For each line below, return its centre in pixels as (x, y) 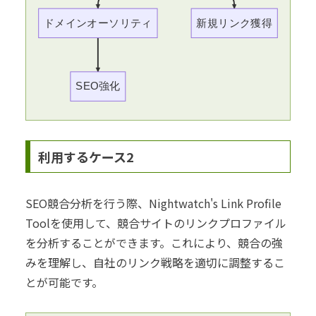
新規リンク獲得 (235, 23)
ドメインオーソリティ (98, 23)
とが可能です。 (64, 282)
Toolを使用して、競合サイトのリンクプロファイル (156, 223)
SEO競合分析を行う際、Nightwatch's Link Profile (153, 203)
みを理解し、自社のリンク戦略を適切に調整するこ (155, 263)
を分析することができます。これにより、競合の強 (154, 243)
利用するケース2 (86, 157)
